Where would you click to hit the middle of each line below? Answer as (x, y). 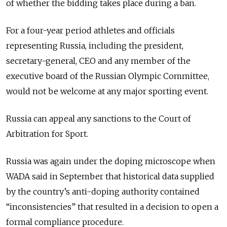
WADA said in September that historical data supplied (110, 177)
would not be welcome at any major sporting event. (107, 91)
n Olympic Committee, (165, 76)
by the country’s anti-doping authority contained (103, 192)
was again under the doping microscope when (124, 161)
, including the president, (134, 46)
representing (32, 46)
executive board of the (50, 76)
